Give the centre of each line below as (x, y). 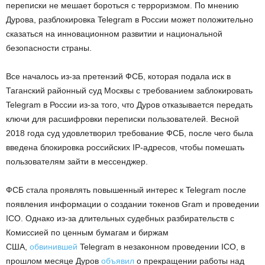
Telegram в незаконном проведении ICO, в (161, 247)
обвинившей (54, 247)
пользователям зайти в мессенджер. (77, 162)
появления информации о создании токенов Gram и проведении (132, 204)
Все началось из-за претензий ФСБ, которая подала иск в (118, 77)
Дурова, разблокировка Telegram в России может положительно (130, 20)
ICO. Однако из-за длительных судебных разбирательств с (120, 219)
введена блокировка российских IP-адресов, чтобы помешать (125, 148)
